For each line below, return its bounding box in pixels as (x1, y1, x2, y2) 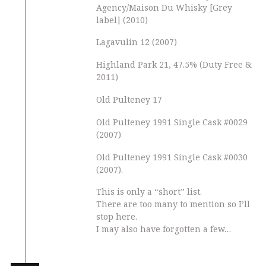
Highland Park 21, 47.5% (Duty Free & (96, 58, 252, 70)
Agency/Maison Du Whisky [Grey (96, 1, 232, 13)
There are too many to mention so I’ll (96, 198, 250, 210)
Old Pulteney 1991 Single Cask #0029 (96, 116, 248, 128)
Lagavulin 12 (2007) (96, 36, 177, 48)
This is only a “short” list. (96, 186, 202, 198)
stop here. (96, 211, 137, 223)
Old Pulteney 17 (96, 93, 162, 105)
